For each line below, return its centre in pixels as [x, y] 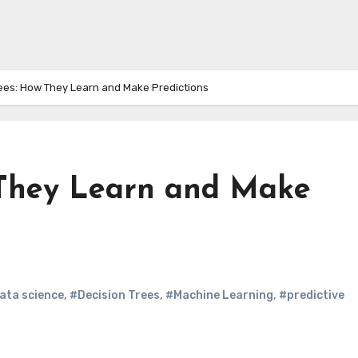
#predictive [312, 295]
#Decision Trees [115, 295]
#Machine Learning [219, 295]
